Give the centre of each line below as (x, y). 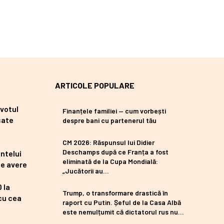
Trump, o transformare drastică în (115, 193)
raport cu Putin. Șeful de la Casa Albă (122, 202)
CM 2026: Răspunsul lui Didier (108, 142)
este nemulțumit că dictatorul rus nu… (123, 212)
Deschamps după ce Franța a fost (115, 152)
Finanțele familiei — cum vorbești (114, 111)
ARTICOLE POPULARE (95, 85)
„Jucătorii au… (86, 171)
